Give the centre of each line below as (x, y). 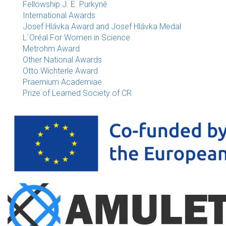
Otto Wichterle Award (60, 71)
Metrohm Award (51, 49)
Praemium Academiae (62, 82)
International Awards (59, 15)
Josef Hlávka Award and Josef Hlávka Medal (102, 26)
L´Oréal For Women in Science (76, 38)
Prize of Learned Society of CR (77, 93)
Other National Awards (62, 60)
